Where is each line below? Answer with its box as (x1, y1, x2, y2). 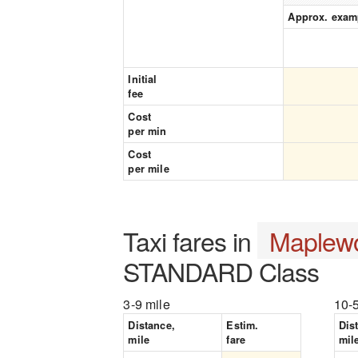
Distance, (128, 318, 175, 332)
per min (128, 124, 167, 138)
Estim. (226, 318, 259, 332)
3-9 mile (123, 295, 170, 313)
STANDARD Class (123, 253, 320, 289)
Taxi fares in (123, 222, 258, 259)
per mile (128, 161, 169, 176)
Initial (128, 72, 157, 86)
